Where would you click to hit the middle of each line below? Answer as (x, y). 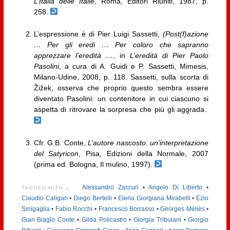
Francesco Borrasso (127, 209)
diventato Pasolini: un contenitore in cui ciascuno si (121, 99)
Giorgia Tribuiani (157, 219)
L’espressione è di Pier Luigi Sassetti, (98, 34)
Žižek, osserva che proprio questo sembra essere (121, 88)
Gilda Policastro (104, 219)
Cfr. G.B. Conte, (61, 142)
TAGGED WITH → (46, 187)
